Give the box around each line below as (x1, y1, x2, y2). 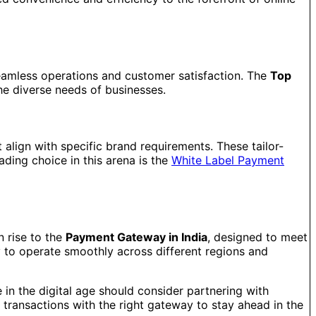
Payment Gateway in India (66, 229, 207, 244)
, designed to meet (207, 229, 308, 244)
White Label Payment (171, 153, 284, 168)
